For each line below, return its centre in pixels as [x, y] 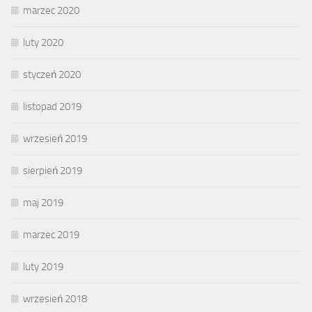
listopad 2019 [52, 107]
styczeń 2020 [52, 75]
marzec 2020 [51, 11]
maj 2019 [43, 203]
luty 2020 [43, 43]
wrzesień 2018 [55, 299]
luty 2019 [43, 267]
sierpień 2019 [53, 171]
